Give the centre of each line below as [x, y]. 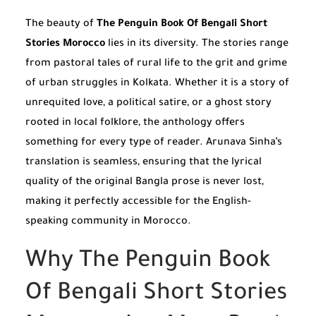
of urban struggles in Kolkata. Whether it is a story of [157, 84]
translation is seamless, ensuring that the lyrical [144, 163]
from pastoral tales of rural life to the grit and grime [156, 65]
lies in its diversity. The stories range [197, 45]
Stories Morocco [65, 45]
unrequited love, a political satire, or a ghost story [148, 104]
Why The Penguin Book [148, 262]
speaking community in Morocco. [108, 223]
